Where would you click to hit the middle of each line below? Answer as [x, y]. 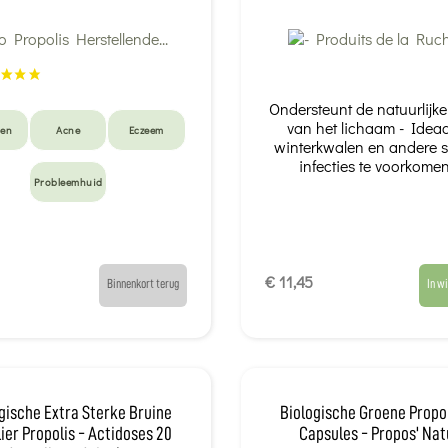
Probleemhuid [68, 181]
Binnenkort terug [142, 284]
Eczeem [146, 129]
